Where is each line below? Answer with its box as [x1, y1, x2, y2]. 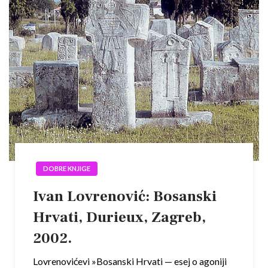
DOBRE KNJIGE [43, 165, 90, 173]
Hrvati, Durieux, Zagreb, [33, 208, 206, 227]
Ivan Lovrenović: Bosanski [33, 187, 217, 206]
